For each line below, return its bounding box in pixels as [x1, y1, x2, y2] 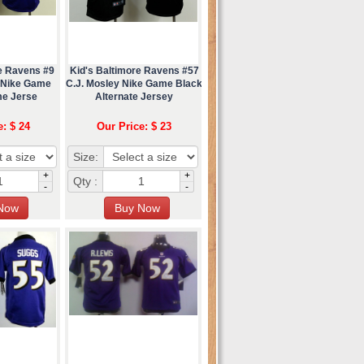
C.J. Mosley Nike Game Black [66, 78, 202, 90]
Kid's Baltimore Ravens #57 [69, 65, 199, 77]
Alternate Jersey [95, 91, 173, 103]
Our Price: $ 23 [97, 120, 171, 133]
